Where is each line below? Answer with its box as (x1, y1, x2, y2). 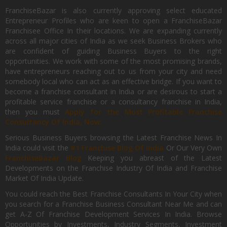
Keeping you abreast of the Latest (88, 153, 222, 163)
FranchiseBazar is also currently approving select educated (5, 6, 222, 15)
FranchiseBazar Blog (5, 153, 88, 163)
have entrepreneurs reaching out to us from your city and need (5, 66, 222, 76)
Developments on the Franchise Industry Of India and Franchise (5, 163, 222, 173)
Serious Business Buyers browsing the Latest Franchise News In (5, 133, 222, 142)
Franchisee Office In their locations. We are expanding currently (5, 26, 222, 35)
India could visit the (5, 143, 70, 153)
